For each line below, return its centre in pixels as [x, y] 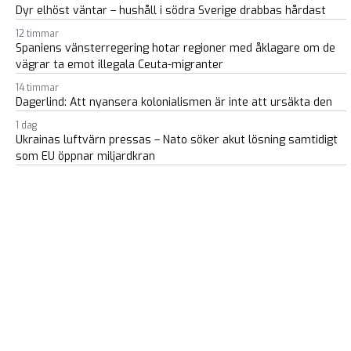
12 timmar [37, 34]
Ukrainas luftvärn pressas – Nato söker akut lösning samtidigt [177, 140]
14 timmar [37, 88]
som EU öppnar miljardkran [85, 156]
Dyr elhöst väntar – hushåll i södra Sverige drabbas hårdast [171, 11]
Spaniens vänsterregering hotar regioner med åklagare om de [175, 48]
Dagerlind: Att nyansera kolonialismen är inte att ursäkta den [174, 102]
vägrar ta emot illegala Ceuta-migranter [119, 65]
